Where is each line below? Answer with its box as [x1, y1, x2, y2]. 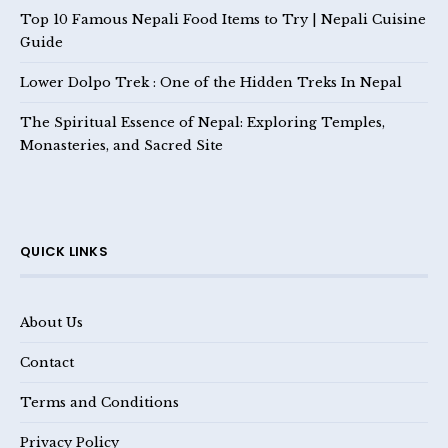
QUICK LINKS [20, 242, 108, 262]
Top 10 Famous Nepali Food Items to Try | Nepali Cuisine [20, 11, 426, 28]
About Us [20, 314, 83, 331]
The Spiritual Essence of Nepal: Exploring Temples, [20, 114, 385, 131]
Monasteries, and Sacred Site [20, 137, 223, 154]
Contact [20, 354, 74, 371]
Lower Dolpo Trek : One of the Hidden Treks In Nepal [20, 74, 402, 91]
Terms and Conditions [20, 394, 179, 411]
